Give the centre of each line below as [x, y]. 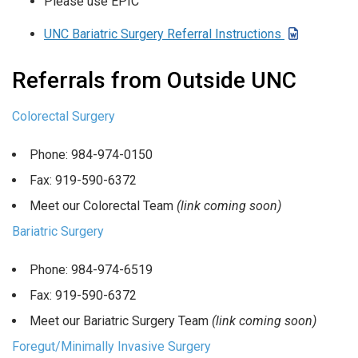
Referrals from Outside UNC [154, 81]
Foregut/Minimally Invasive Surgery [111, 346]
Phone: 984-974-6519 [91, 269]
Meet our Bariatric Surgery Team [121, 320]
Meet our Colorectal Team [103, 205]
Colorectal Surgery [64, 117]
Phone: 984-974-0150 [91, 154]
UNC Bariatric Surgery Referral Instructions [164, 34]
